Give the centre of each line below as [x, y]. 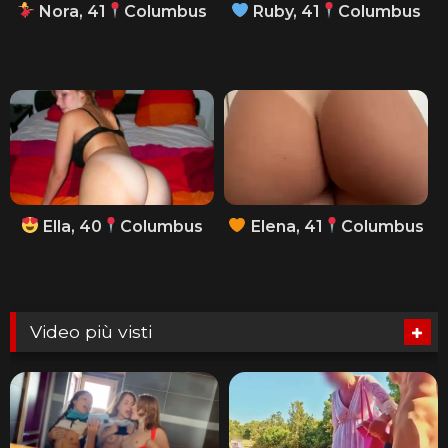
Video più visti [91, 332]
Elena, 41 [284, 226]
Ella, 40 [70, 226]
